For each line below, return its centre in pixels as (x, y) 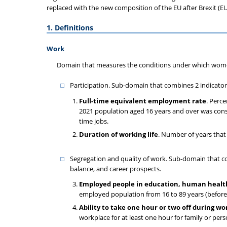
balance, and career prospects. (116, 168)
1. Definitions (70, 28)
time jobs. (94, 121)
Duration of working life (119, 134)
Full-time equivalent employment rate (143, 101)
